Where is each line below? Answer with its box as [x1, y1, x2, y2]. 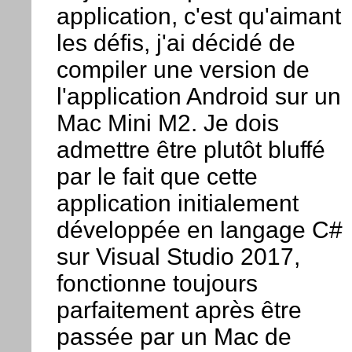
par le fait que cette [56, 163, 258, 190]
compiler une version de [56, 57, 310, 83]
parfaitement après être [56, 297, 302, 324]
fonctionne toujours [56, 270, 258, 297]
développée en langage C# [56, 217, 343, 244]
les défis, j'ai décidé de [56, 30, 295, 57]
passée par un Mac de [56, 324, 291, 350]
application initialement [56, 190, 299, 217]
